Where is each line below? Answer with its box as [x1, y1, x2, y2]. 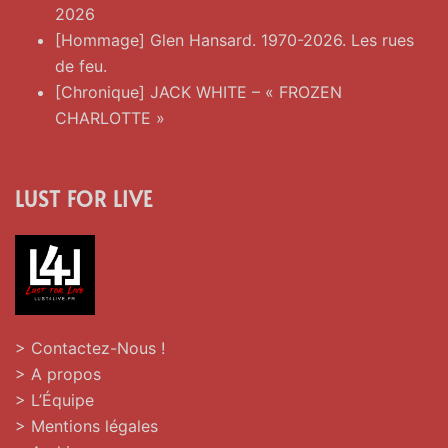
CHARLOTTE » [55, 108, 165, 128]
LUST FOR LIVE [15, 185, 153, 213]
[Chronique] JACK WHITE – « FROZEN [55, 82, 342, 102]
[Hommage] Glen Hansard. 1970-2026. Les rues [55, 30, 414, 50]
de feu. [55, 56, 107, 76]
